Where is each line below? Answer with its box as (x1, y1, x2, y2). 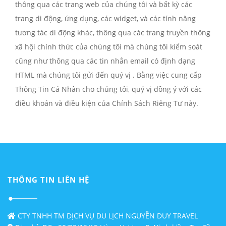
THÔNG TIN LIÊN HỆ (8, 175, 89, 185)
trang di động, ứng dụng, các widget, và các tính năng (15, 14, 196, 23)
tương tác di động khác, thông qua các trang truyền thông (15, 28, 210, 37)
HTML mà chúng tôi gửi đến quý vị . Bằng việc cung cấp (15, 70, 202, 80)
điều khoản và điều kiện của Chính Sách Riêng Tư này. (15, 98, 198, 108)
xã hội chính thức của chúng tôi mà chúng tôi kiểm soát (15, 42, 202, 51)
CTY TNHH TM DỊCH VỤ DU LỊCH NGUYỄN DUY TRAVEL (16, 210, 198, 220)
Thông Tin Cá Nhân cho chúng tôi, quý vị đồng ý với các (15, 84, 202, 94)
